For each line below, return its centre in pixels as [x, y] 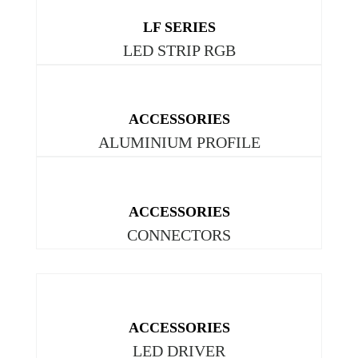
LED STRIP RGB [179, 50]
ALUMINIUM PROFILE [179, 143]
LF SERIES [179, 27]
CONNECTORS [179, 235]
